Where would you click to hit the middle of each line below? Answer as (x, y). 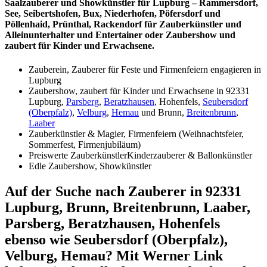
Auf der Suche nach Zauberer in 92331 (123, 191)
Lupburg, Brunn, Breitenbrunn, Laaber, (128, 207)
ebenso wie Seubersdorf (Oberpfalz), (116, 239)
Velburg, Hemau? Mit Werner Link (114, 255)
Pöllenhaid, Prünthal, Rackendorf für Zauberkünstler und (123, 24)
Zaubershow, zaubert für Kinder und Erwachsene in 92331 (139, 91)
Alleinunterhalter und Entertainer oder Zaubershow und (120, 35)
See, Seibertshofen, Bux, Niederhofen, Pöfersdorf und (113, 14)
